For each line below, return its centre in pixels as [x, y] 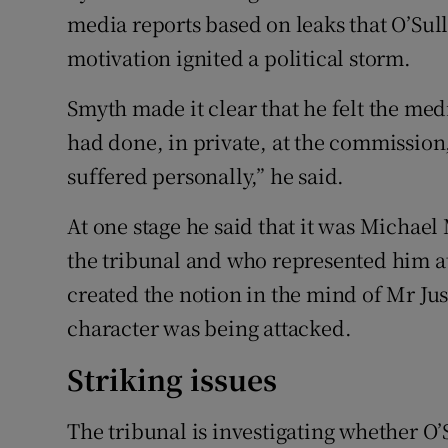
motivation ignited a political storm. [239, 58]
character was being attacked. [209, 328]
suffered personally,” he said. [206, 176]
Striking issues [172, 379]
